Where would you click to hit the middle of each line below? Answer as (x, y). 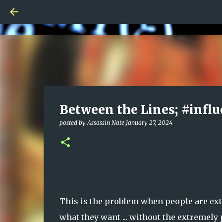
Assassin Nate (106, 123)
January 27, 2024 (149, 123)
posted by (73, 123)
